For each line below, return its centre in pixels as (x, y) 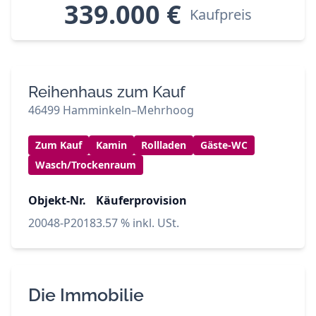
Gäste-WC (224, 145)
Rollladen (164, 145)
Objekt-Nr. (57, 201)
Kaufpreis (221, 15)
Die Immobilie (86, 295)
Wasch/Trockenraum (86, 165)
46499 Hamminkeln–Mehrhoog (111, 110)
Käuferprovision (141, 201)
